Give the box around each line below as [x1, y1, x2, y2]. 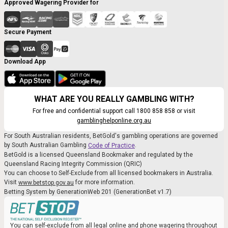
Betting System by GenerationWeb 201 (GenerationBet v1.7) [4, 188, 172, 195]
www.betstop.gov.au [18, 179, 74, 186]
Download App [4, 58, 46, 65]
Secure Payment [4, 28, 51, 36]
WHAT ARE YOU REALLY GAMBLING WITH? [34, 94, 194, 104]
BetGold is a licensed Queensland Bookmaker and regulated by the [4, 151, 193, 159]
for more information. [75, 179, 135, 186]
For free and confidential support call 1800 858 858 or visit [33, 107, 195, 115]
